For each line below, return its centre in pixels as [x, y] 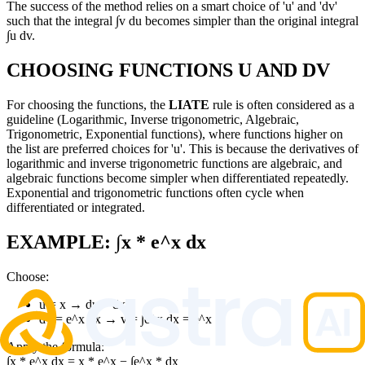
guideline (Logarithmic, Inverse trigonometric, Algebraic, [153, 120]
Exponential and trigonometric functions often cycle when [155, 193]
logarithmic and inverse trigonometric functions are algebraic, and [174, 164]
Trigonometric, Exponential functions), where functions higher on [175, 134]
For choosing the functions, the [88, 105]
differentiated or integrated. [76, 208]
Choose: [28, 277]
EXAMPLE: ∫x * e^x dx [106, 242]
